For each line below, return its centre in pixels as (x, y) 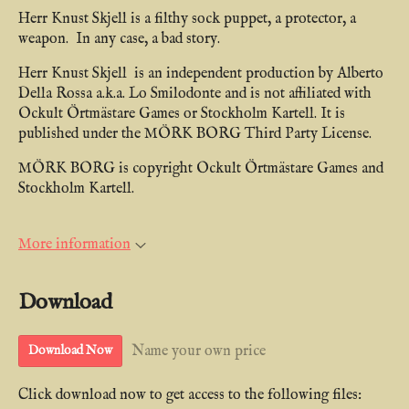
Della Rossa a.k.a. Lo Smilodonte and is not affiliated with (195, 94)
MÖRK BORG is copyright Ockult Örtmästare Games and (201, 169)
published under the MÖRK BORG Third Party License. (195, 134)
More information (74, 245)
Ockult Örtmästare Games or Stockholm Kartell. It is (182, 114)
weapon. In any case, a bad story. (123, 39)
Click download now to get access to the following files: (190, 396)
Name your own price (199, 351)
